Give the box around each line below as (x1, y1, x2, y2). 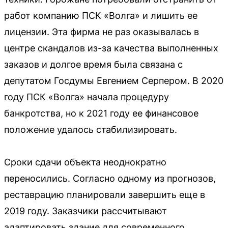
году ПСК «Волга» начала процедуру (4, 91, 169, 102)
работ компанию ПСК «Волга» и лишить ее (4, 10, 197, 21)
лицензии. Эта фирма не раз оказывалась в (4, 26, 199, 37)
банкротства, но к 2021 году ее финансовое (4, 107, 198, 119)
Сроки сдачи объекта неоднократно (4, 156, 166, 167)
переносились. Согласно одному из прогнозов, (4, 173, 216, 184)
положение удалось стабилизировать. (4, 124, 177, 135)
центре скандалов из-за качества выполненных (4, 42, 218, 53)
